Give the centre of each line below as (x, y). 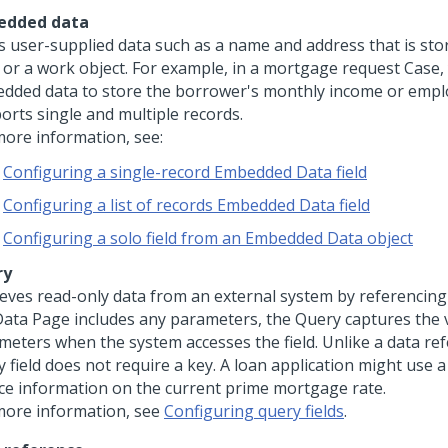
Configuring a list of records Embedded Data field (186, 205)
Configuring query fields (254, 411)
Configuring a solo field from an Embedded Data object (208, 238)
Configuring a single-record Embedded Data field (185, 172)
